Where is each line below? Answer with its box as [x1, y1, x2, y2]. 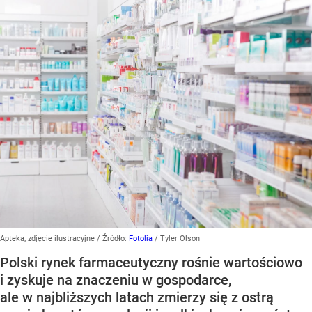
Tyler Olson [160, 234, 200, 244]
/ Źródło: [97, 234, 129, 244]
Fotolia [129, 234, 153, 244]
